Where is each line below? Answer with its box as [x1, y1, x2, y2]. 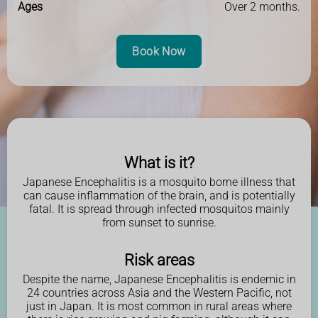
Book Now [132, 44, 186, 58]
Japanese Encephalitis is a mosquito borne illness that [23, 175, 295, 189]
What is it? [124, 153, 194, 172]
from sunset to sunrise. [102, 215, 216, 229]
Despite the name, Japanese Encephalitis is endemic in [22, 272, 296, 286]
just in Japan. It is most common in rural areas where [26, 299, 292, 313]
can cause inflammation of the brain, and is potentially [23, 188, 295, 202]
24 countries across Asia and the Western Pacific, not [26, 285, 292, 300]
